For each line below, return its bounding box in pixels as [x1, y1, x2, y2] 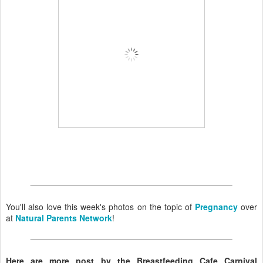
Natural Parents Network [15, 211, 112, 224]
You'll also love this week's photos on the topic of [6, 200, 195, 213]
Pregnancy [194, 200, 238, 213]
